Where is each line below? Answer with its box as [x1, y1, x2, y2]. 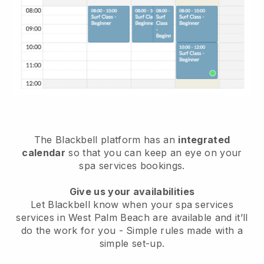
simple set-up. [99, 237, 165, 249]
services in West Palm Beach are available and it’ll [16, 211, 248, 223]
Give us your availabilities [69, 185, 195, 197]
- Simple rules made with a [118, 224, 243, 236]
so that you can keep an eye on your [65, 146, 242, 159]
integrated [178, 133, 230, 146]
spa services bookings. [79, 159, 185, 171]
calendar [22, 146, 66, 159]
